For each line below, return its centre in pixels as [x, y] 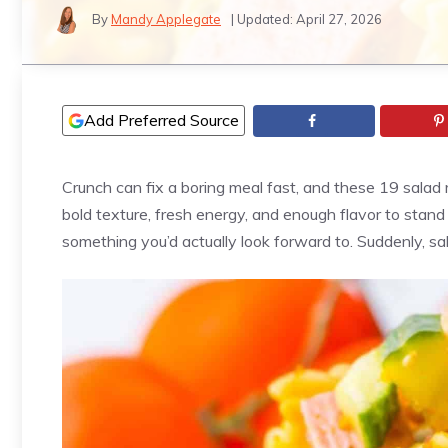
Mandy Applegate [166, 18]
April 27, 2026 [339, 18]
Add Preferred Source [161, 120]
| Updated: [263, 18]
